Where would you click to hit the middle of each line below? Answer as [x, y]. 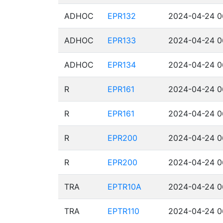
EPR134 [122, 65]
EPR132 [122, 16]
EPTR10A [124, 187]
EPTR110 [123, 211]
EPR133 [122, 40]
